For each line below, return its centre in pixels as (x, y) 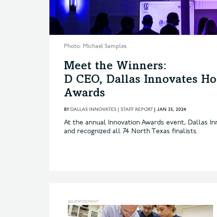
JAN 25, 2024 (171, 109)
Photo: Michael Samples (95, 46)
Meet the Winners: (115, 67)
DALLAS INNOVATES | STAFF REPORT (111, 109)
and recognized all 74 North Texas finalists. (131, 131)
